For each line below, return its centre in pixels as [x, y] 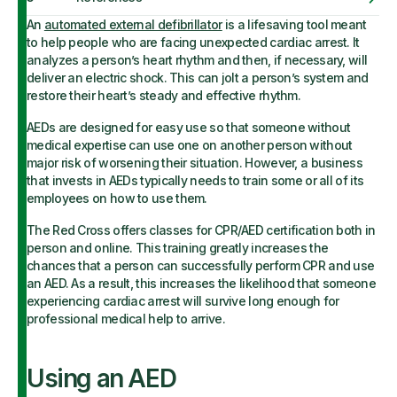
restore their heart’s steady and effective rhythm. [163, 95]
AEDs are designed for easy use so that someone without [189, 127]
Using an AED [101, 378]
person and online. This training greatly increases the [178, 248]
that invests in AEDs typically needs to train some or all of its [195, 180]
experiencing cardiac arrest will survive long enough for [183, 301]
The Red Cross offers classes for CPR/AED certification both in [201, 230]
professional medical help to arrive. [128, 319]
